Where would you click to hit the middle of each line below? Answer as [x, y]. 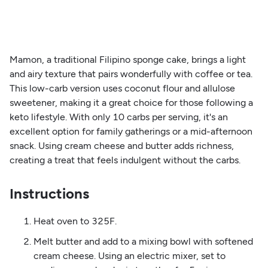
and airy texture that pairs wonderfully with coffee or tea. [131, 74]
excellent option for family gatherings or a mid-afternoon [131, 131]
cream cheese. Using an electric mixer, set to [129, 255]
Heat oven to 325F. [75, 221]
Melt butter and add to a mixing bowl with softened [143, 241]
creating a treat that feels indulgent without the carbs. [125, 160]
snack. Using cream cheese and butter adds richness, [121, 145]
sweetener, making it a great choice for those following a [131, 102]
